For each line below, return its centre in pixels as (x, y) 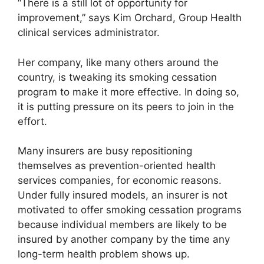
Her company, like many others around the (118, 62)
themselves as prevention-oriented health (117, 166)
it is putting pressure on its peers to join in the (126, 106)
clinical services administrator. (89, 33)
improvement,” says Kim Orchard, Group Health (130, 18)
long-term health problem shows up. (104, 254)
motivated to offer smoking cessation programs (130, 210)
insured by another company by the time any (124, 240)
